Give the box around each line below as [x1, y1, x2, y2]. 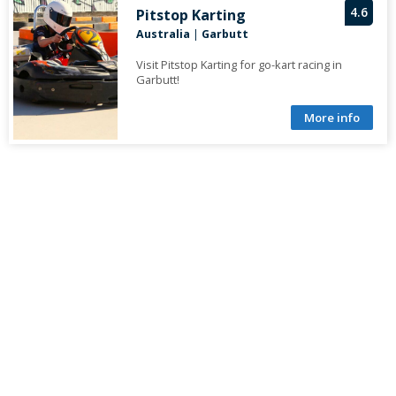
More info [304, 110, 360, 126]
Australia [135, 27, 190, 42]
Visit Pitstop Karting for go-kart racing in [135, 57, 342, 73]
